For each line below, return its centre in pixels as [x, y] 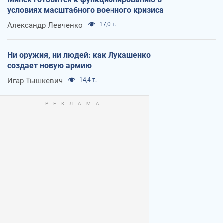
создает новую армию [50, 66]
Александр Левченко [45, 26]
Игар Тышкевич [35, 81]
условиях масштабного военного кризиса [86, 10]
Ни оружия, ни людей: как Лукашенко [79, 55]
